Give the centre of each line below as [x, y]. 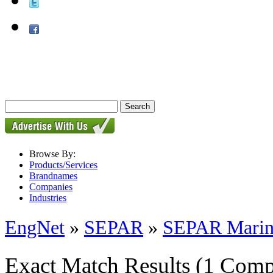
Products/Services [63, 165]
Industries [48, 198]
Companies [51, 187]
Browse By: [52, 154]
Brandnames [53, 176]
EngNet [35, 228]
